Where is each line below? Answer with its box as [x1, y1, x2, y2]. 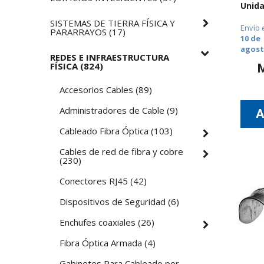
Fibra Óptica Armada [60, 236, 143, 249]
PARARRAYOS [50, 25, 107, 38]
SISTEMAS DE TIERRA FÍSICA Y [50, 16, 176, 29]
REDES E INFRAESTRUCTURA [50, 51, 170, 63]
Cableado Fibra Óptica [60, 124, 149, 137]
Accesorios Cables [60, 83, 134, 95]
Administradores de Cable [60, 104, 165, 116]
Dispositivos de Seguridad [60, 195, 166, 207]
